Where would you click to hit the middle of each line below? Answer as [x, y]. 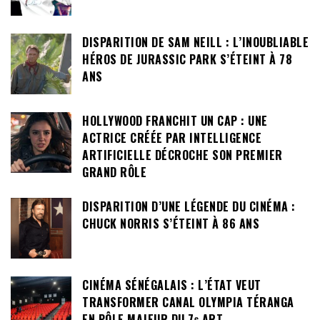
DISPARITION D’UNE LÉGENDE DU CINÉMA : [189, 207]
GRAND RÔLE [114, 172]
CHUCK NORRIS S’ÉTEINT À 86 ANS [171, 224]
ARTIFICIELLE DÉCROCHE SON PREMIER [182, 155]
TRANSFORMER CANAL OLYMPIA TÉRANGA [188, 302]
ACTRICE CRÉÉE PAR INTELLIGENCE [172, 137]
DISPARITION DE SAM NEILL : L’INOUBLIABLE [195, 42]
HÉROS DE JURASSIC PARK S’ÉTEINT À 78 [187, 59]
